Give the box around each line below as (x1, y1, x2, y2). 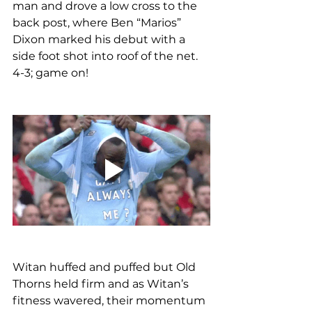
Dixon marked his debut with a (13, 32, 188, 46)
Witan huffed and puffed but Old (13, 260, 198, 274)
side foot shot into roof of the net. (13, 49, 201, 63)
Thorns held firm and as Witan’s (13, 277, 192, 291)
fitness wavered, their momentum (13, 294, 208, 308)
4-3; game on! (13, 65, 88, 79)
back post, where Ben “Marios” (13, 15, 184, 29)
